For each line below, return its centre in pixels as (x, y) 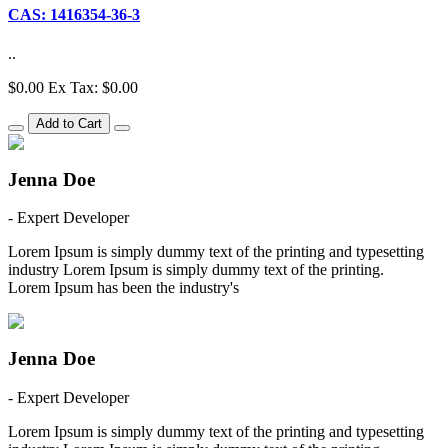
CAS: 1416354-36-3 (74, 14)
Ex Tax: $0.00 (93, 87)
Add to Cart (69, 123)
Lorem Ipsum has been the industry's (123, 288)
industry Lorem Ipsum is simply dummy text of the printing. (196, 270)
